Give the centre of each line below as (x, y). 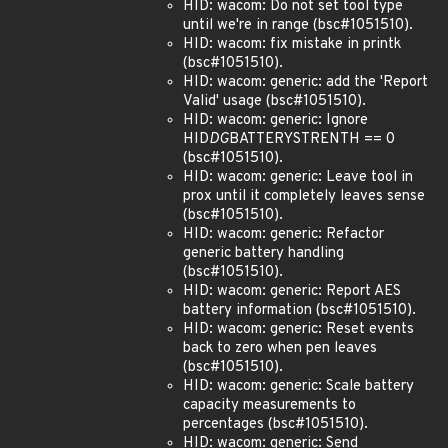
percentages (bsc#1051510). (275, 424)
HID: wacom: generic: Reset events (298, 329)
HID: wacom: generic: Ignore (275, 120)
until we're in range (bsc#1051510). (298, 25)
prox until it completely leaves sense (304, 196)
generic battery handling (263, 253)
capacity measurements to (269, 405)
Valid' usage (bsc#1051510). (274, 101)
